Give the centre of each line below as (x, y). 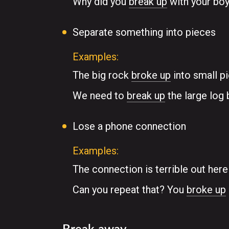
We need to (100, 96)
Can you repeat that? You (130, 190)
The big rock (102, 75)
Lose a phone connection (129, 126)
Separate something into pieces (144, 32)
